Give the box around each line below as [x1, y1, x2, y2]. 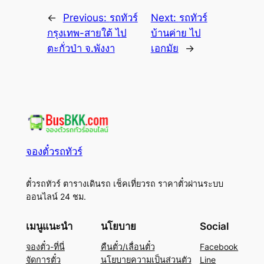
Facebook [200, 241, 239, 252]
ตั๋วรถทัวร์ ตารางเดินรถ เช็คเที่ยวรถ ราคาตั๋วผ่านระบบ [25, 179, 223, 189]
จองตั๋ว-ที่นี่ [25, 241, 65, 252]
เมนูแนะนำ [25, 220, 72, 232]
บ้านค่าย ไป [150, 27, 201, 39]
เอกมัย [150, 42, 179, 55]
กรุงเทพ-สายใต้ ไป [47, 27, 127, 39]
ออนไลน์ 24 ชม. [25, 192, 86, 202]
